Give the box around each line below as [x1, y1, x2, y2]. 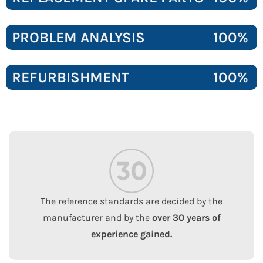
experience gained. [91, 228, 172, 240]
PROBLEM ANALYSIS [12, 29, 145, 46]
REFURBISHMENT [12, 69, 129, 86]
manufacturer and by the [42, 212, 152, 223]
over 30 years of [151, 212, 221, 223]
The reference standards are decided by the [41, 195, 222, 207]
